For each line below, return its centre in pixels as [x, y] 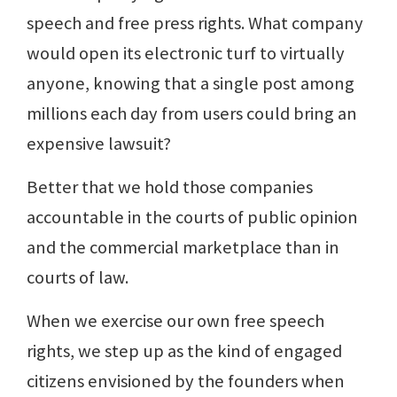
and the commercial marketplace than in [183, 248]
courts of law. [78, 278]
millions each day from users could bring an [192, 114]
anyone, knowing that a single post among [191, 84]
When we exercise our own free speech [175, 321]
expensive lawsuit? [99, 144]
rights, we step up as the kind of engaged [184, 351]
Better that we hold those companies [170, 187]
